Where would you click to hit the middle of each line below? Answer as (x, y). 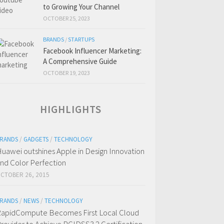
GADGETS (36, 139)
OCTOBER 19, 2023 (66, 73)
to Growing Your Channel (81, 7)
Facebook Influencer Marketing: (92, 51)
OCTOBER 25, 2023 (66, 18)
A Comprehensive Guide (80, 61)
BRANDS (53, 39)
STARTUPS (81, 39)
